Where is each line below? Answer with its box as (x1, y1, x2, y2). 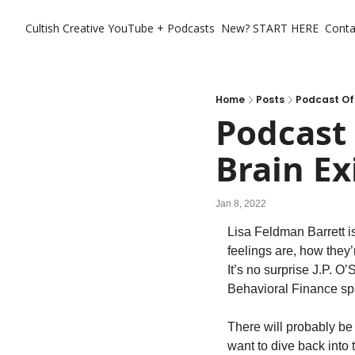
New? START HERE (221, 21, 319, 36)
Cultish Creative (25, 21, 105, 36)
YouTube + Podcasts (108, 21, 215, 36)
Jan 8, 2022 (216, 197, 266, 209)
